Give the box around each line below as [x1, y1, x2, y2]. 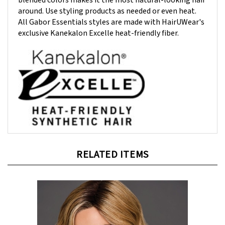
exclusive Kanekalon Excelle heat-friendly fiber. [18, 18, 179, 29]
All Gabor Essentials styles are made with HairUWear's [18, 7, 204, 18]
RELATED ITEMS [76, 138, 149, 152]
